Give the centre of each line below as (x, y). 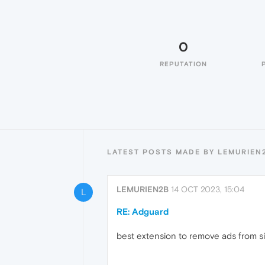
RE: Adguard (143, 211)
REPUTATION (183, 64)
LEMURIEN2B (143, 189)
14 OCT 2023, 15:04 (208, 189)
